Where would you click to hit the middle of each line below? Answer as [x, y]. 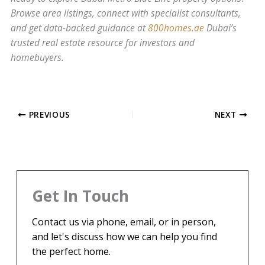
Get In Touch [81, 196]
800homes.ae [176, 28]
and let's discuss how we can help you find [125, 237]
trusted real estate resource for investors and [103, 42]
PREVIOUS [48, 114]
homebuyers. [38, 57]
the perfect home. [72, 251]
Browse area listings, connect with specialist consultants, [126, 13]
